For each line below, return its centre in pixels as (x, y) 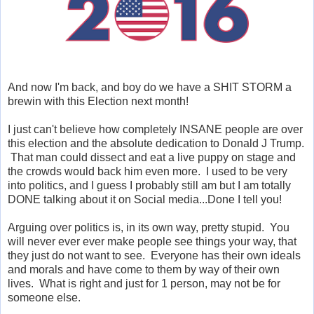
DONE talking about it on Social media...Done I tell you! (145, 199)
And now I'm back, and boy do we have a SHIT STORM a (150, 87)
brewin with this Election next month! (98, 101)
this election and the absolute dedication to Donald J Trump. (156, 143)
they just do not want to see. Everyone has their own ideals (154, 255)
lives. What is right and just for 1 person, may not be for (144, 283)
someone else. (44, 297)
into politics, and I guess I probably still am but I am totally (149, 185)
